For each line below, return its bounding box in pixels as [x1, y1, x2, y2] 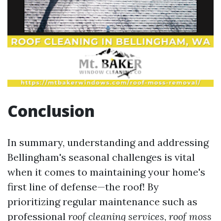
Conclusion [7, 100, 95, 121]
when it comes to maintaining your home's [7, 166, 205, 178]
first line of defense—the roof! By [7, 181, 159, 193]
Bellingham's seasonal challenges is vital [7, 151, 195, 163]
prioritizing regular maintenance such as [7, 195, 197, 208]
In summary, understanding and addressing [7, 136, 209, 148]
